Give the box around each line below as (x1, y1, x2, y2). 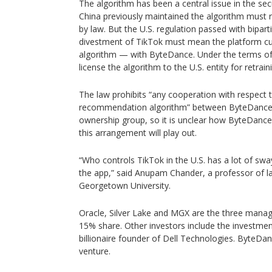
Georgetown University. (79, 180, 171, 191)
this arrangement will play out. (79, 127, 197, 138)
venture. (79, 245, 110, 257)
